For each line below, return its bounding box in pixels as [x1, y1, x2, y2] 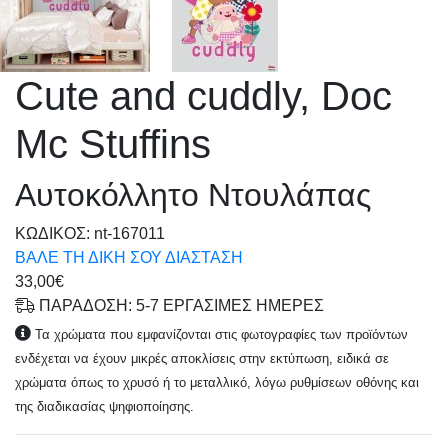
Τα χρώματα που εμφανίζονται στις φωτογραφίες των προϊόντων [35, 326, 408, 342]
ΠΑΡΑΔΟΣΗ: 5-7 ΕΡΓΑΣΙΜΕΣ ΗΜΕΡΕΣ [35, 296, 324, 314]
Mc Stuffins [15, 121, 211, 166]
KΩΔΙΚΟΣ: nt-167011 [15, 224, 165, 242]
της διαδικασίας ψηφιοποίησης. [15, 398, 194, 414]
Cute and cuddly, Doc [15, 73, 392, 118]
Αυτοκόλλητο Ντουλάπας [15, 176, 371, 213]
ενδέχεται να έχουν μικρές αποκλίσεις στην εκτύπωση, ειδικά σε [15, 350, 389, 366]
